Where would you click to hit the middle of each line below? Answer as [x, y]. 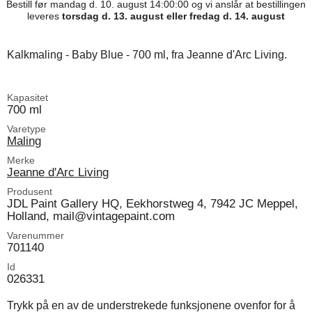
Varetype [26, 129]
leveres [45, 16]
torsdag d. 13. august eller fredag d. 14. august [173, 16]
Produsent [30, 192]
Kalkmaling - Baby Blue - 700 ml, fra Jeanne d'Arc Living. [147, 55]
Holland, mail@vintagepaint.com [91, 216]
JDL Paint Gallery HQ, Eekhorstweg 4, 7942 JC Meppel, [153, 204]
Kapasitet [28, 98]
